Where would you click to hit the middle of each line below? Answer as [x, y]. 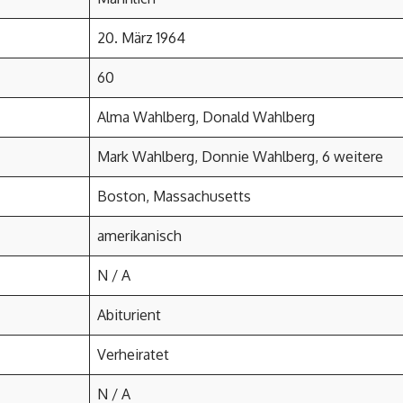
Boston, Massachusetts [174, 196]
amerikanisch [139, 236]
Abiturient [129, 315]
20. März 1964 [141, 38]
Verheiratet [133, 354]
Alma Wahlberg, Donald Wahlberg [206, 117]
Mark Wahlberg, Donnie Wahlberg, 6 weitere [240, 157]
